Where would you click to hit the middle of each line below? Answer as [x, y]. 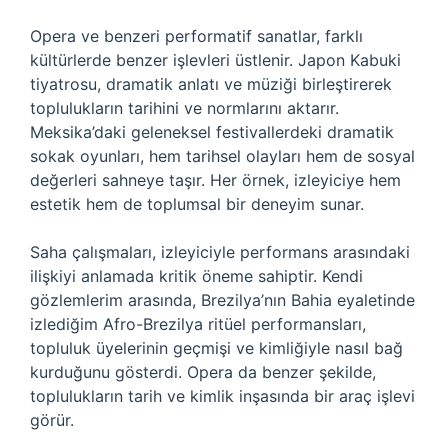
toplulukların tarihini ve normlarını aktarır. [184, 108]
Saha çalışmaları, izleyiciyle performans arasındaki [220, 252]
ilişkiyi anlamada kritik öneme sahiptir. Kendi [196, 276]
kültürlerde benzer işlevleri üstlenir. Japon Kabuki [215, 60]
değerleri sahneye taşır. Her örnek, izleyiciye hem [215, 180]
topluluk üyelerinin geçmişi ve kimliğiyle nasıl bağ [216, 348]
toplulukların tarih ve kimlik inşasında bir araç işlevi [222, 396]
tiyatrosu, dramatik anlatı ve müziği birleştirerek [211, 84]
